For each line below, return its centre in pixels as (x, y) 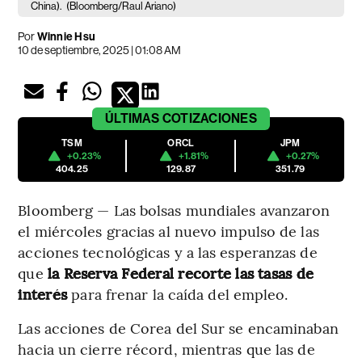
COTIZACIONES (209, 118)
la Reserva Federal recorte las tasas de (181, 272)
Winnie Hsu (65, 36)
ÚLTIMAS (133, 118)
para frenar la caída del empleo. (180, 293)
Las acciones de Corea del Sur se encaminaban (178, 327)
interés (45, 293)
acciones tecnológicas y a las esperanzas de (168, 251)
